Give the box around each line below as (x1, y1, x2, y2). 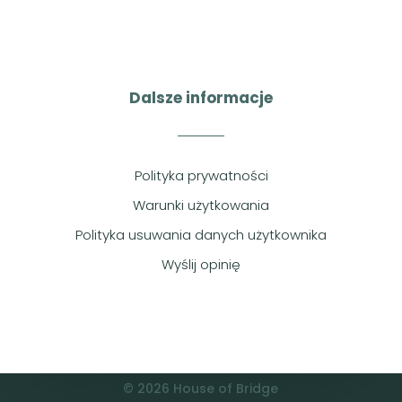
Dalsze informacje (129, 86, 273, 109)
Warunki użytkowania (133, 195, 269, 214)
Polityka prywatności (134, 165, 268, 185)
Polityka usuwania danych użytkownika (75, 224, 327, 244)
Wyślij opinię (162, 254, 240, 274)
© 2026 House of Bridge (123, 379, 279, 398)
